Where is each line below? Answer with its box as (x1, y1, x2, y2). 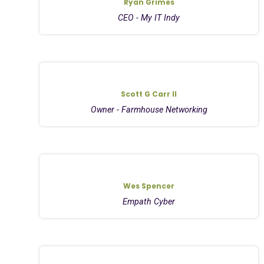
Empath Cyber (123, 196, 176, 207)
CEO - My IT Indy (118, 12, 180, 23)
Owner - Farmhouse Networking (90, 104, 207, 115)
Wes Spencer (123, 180, 175, 191)
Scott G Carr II (121, 88, 177, 99)
